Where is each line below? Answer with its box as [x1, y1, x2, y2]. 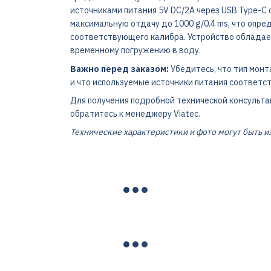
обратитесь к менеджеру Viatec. [70, 108, 200, 119]
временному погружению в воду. [70, 45, 201, 56]
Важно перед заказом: [70, 63, 169, 74]
